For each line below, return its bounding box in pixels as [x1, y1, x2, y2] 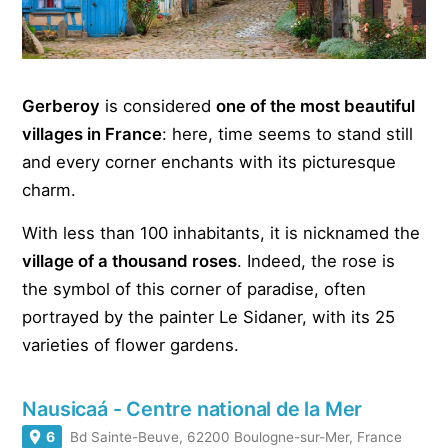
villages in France [22, 124, 163, 145]
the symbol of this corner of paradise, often [22, 279, 367, 300]
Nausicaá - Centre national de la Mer [22, 397, 363, 422]
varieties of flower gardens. [22, 335, 240, 356]
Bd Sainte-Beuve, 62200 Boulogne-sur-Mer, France [70, 429, 403, 446]
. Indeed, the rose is [237, 251, 396, 272]
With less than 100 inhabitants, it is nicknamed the [22, 223, 421, 244]
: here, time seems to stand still [162, 124, 414, 145]
